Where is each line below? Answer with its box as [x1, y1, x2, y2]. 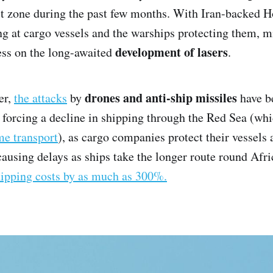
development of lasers [115, 43, 228, 62]
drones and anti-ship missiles [85, 89, 237, 107]
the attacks [14, 90, 67, 107]
